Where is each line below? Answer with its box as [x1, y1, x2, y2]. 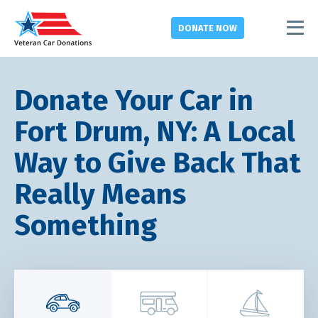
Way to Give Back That [14, 146, 301, 180]
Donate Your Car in [14, 84, 253, 118]
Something [14, 209, 157, 243]
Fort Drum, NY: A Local [14, 115, 295, 149]
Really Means [14, 177, 186, 212]
